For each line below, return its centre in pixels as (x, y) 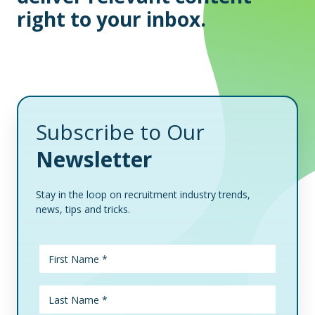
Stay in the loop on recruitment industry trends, (143, 194)
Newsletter (94, 159)
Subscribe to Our (120, 132)
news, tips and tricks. (83, 209)
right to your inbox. (111, 19)
